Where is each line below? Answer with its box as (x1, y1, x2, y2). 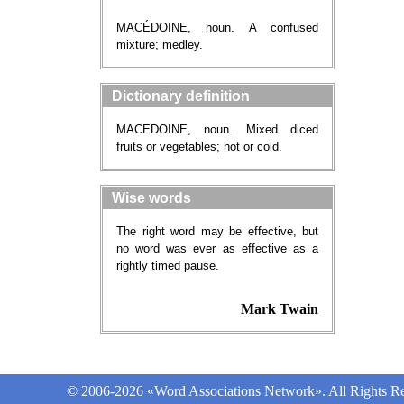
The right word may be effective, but (116, 225, 318, 238)
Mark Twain (241, 301, 318, 317)
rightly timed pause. (116, 259, 219, 272)
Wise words (112, 190, 191, 206)
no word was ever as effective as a (116, 242, 318, 255)
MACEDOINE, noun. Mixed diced (116, 123, 318, 136)
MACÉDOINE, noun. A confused (116, 21, 318, 34)
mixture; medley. (116, 38, 203, 51)
